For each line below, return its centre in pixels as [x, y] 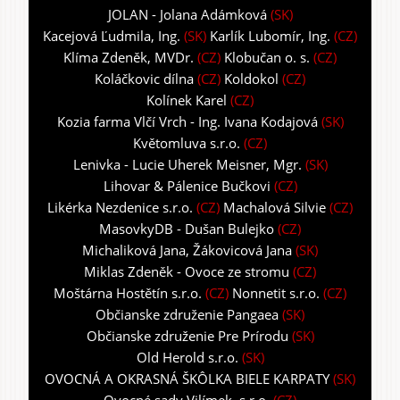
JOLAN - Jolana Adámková [187, 15]
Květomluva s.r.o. [187, 143]
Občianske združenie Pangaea [187, 315]
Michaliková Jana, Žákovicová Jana [187, 250]
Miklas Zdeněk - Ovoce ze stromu [187, 272]
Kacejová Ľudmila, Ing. [112, 36]
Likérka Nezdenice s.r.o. [120, 208]
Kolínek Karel [188, 100]
